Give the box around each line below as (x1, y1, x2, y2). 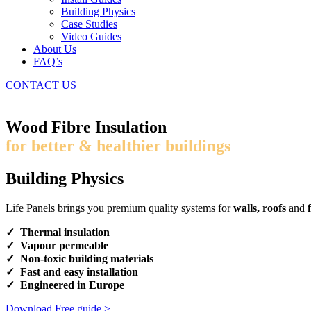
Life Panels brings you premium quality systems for (6, 201, 233, 214)
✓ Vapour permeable (6, 239, 108, 251)
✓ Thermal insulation (6, 226, 110, 238)
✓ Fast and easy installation (6, 265, 138, 278)
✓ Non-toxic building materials (6, 252, 153, 264)
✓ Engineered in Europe (6, 278, 124, 291)
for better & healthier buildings (6, 136, 230, 155)
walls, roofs (233, 201, 289, 214)
